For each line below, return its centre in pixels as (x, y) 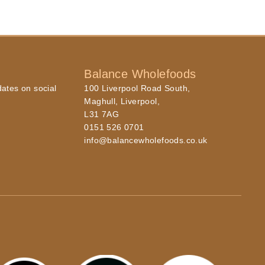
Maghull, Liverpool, (122, 101)
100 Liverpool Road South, (137, 88)
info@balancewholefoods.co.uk (146, 140)
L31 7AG (102, 114)
